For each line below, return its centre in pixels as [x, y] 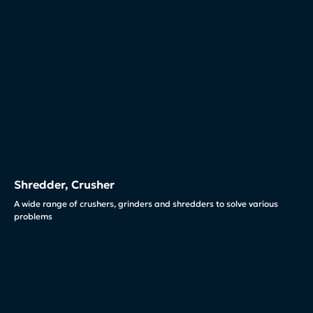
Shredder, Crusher [64, 185]
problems [33, 217]
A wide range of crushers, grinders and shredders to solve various [146, 204]
